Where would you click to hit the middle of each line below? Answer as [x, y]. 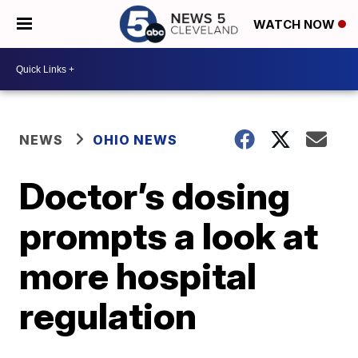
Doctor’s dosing [155, 196]
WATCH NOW [296, 25]
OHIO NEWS [135, 140]
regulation [108, 316]
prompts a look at [169, 236]
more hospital [138, 276]
